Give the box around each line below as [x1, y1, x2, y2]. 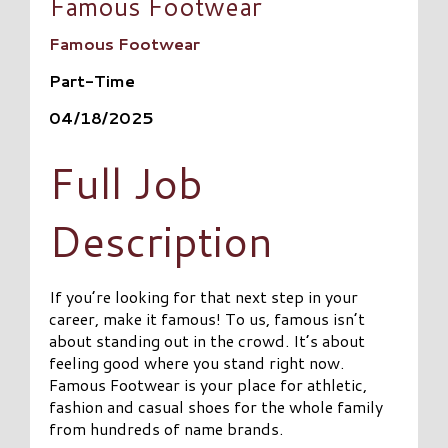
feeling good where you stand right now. [49, 350, 345, 374]
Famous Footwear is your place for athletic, [49, 372, 368, 396]
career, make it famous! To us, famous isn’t [49, 306, 366, 330]
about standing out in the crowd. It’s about [49, 328, 366, 352]
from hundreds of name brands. [49, 416, 284, 440]
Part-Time [49, 69, 136, 93]
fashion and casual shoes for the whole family [49, 394, 384, 418]
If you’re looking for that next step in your [49, 284, 359, 308]
